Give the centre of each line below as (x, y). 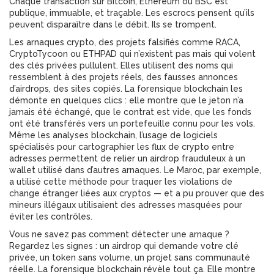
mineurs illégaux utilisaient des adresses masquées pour (126, 205)
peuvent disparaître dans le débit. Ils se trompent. (113, 24)
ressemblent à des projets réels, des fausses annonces (124, 77)
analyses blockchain (94, 135)
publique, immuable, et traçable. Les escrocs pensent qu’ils (132, 13)
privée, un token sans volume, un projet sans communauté (130, 257)
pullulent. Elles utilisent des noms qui (155, 65)
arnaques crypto (60, 42)
